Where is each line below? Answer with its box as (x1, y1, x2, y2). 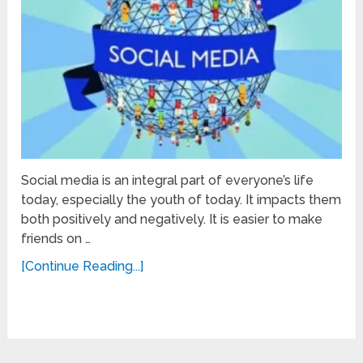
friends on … (21, 230, 92, 246)
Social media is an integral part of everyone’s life (21, 172, 314, 188)
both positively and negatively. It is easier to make (21, 211, 323, 227)
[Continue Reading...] (21, 258, 144, 274)
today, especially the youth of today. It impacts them (21, 191, 342, 207)
